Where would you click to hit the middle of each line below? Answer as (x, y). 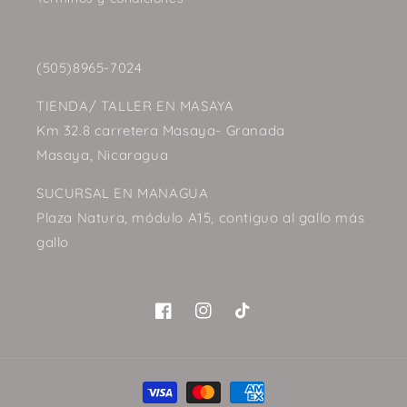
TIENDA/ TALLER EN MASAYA (135, 106)
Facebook (185, 320)
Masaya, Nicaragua (103, 155)
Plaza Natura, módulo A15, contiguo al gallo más (201, 218)
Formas (163, 384)
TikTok (254, 320)
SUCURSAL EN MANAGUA (123, 194)
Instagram (228, 320)
